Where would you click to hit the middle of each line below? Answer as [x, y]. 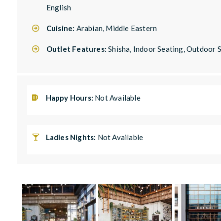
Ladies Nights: [72, 137]
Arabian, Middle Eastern [117, 28]
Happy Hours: [70, 97]
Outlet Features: [77, 49]
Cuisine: [61, 28]
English [59, 7]
